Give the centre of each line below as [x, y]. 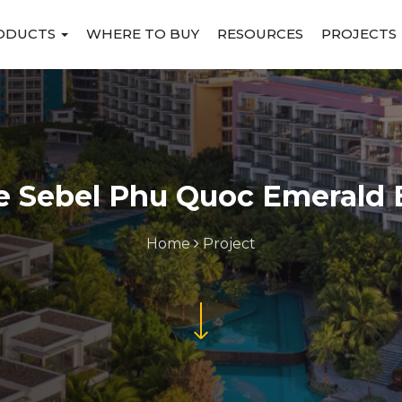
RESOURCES [260, 34]
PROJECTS [358, 34]
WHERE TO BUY [142, 34]
